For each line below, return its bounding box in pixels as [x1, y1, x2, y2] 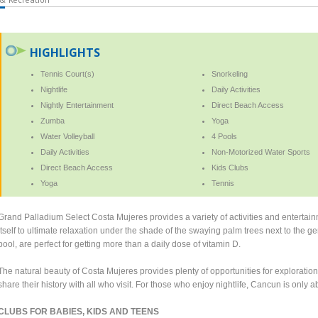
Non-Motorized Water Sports [211, 147, 310, 156]
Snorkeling [211, 69, 248, 78]
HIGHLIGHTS [30, 44, 101, 60]
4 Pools [211, 131, 237, 141]
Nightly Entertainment [40, 100, 114, 109]
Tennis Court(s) [40, 69, 95, 78]
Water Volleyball [40, 131, 95, 141]
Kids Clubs [211, 163, 248, 172]
